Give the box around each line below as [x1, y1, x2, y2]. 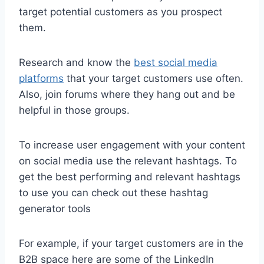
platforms [19, 72, 64, 84]
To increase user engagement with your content [19, 138, 245, 151]
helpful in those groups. [19, 104, 130, 116]
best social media [134, 56, 217, 68]
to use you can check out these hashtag [19, 186, 208, 199]
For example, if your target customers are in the [19, 237, 243, 249]
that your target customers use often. [64, 72, 243, 84]
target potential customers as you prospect [19, 5, 222, 18]
